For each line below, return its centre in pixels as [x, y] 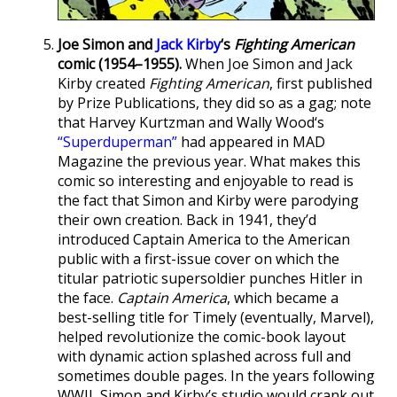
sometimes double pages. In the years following [216, 375]
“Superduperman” [117, 141]
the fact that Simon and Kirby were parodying [208, 200]
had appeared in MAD [251, 141]
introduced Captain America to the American [204, 239]
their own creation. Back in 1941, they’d [187, 219]
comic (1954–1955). [120, 63]
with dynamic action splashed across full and [204, 356]
